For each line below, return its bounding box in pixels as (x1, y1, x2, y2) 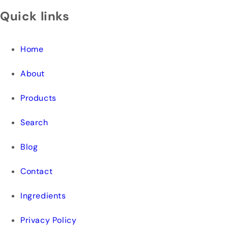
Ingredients (20, 190, 66, 202)
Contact (20, 166, 53, 177)
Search (20, 117, 48, 128)
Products (20, 93, 56, 104)
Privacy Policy (20, 215, 77, 226)
